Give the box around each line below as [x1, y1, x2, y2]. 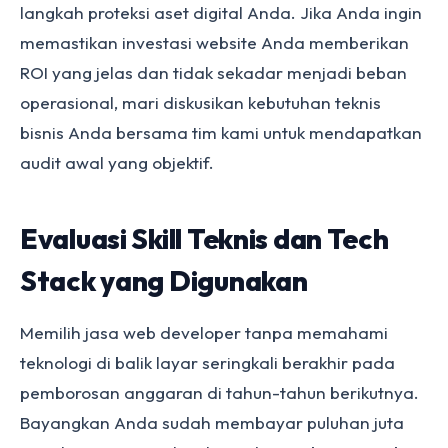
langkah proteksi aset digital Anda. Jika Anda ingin [20, 2, 422, 23]
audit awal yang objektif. [20, 152, 214, 173]
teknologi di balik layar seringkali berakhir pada [20, 352, 395, 373]
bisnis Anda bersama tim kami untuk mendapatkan [20, 122, 422, 143]
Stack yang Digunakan [20, 263, 308, 298]
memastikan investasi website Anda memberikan [20, 32, 409, 53]
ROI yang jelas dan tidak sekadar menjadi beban [20, 62, 407, 83]
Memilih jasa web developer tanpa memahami [20, 322, 388, 343]
